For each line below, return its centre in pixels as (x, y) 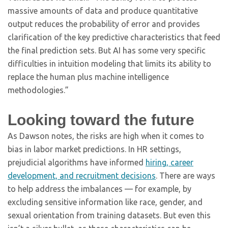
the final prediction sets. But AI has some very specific (107, 50)
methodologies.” (38, 90)
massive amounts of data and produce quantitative (103, 11)
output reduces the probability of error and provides (104, 24)
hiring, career (169, 162)
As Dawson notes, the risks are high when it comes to (106, 136)
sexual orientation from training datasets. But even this (109, 215)
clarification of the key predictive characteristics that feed (114, 37)
